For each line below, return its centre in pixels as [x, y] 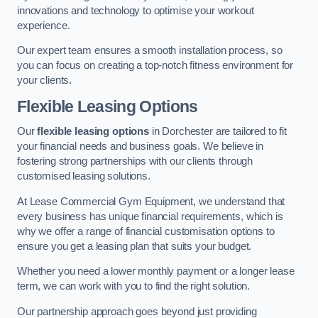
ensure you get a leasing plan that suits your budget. [135, 246]
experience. [44, 25]
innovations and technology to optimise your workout [136, 10]
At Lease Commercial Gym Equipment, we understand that [151, 201]
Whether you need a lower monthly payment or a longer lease [156, 272]
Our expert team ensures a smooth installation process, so [150, 51]
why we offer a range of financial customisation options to [146, 231]
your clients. [45, 81]
